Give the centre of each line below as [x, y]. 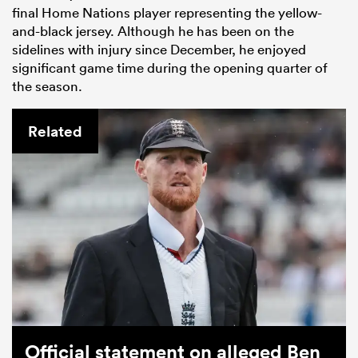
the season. [47, 86]
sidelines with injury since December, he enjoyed [159, 50]
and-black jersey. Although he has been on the [153, 31]
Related [55, 131]
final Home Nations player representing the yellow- [167, 13]
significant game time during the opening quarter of [170, 68]
